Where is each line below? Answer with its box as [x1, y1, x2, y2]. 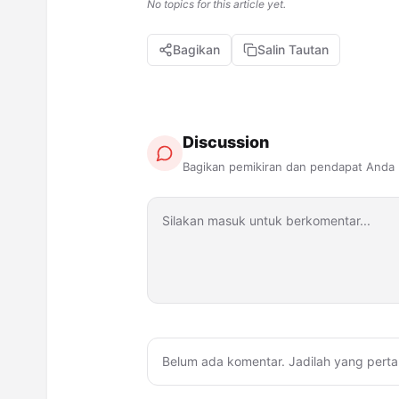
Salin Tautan [257, 42, 329, 58]
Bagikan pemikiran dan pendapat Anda [183, 159, 395, 175]
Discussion [183, 133, 269, 152]
